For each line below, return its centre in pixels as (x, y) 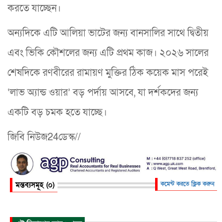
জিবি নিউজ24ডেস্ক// (44, 138)
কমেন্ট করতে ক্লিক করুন (187, 184)
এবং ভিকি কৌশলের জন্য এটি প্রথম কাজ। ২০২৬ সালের (108, 53)
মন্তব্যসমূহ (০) (35, 185)
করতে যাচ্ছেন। (34, 9)
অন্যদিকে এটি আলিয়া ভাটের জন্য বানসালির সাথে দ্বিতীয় (108, 33)
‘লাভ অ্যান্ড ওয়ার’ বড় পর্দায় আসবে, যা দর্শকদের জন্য (103, 93)
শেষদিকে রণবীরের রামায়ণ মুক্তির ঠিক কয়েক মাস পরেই (108, 73)
